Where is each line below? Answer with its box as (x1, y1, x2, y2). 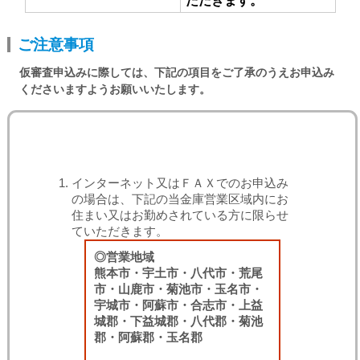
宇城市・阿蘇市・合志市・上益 (93, 298, 263, 312)
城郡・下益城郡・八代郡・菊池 (93, 314, 263, 328)
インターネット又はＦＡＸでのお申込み (72, 176, 289, 190)
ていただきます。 (72, 224, 169, 238)
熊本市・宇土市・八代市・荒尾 (93, 266, 263, 280)
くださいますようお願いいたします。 (18, 83, 211, 96)
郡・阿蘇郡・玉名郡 (93, 330, 202, 344)
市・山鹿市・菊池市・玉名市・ (93, 282, 263, 296)
